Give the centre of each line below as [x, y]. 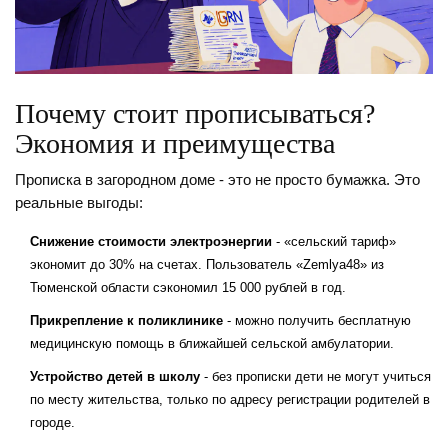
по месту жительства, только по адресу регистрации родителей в [230, 400]
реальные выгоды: [79, 203]
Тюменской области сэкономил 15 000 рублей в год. [188, 288]
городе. [52, 423]
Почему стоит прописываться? [195, 114]
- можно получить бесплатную [317, 321]
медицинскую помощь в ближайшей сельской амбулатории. [212, 344]
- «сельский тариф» [334, 242]
